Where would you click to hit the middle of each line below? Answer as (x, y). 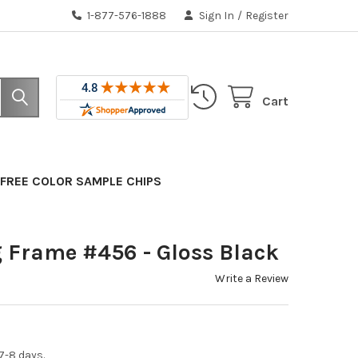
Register (267, 15)
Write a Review (252, 278)
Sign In (217, 15)
